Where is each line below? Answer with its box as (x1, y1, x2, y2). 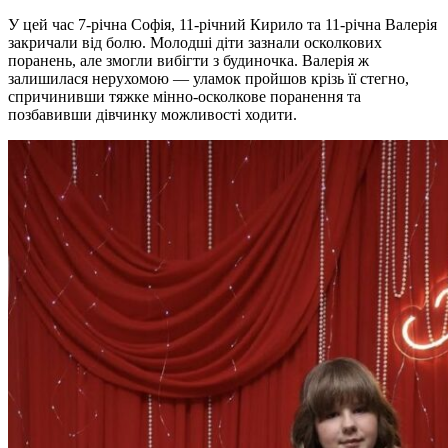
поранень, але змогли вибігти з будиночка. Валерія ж (8, 51, 369, 69)
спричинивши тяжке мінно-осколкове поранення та (8, 87, 361, 105)
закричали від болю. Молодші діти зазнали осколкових (8, 33, 382, 51)
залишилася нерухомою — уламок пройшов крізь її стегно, (8, 69, 409, 87)
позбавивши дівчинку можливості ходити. (8, 105, 297, 123)
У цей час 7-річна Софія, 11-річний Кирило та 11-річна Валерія (8, 15, 437, 33)
